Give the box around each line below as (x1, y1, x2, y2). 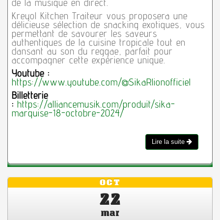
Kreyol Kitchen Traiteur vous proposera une (11, 9, 188, 22)
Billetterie (11, 89, 48, 101)
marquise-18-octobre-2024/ (11, 107, 124, 119)
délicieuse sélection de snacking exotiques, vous (11, 18, 205, 30)
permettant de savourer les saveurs (11, 27, 157, 39)
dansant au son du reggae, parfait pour (11, 45, 173, 57)
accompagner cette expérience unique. (11, 54, 165, 66)
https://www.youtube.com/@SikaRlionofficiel (11, 76, 191, 88)
